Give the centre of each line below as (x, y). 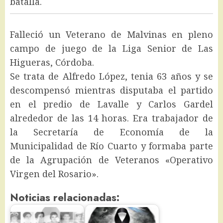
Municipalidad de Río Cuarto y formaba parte (111, 146)
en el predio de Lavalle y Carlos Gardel (111, 104)
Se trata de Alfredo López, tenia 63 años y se (111, 76)
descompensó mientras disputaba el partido (111, 90)
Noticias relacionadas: (65, 198)
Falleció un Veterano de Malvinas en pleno (111, 35)
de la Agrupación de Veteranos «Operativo (111, 160)
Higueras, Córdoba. (52, 62)
